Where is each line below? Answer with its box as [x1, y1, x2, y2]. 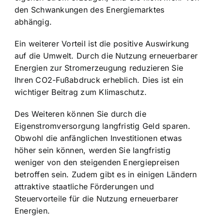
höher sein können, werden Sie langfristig [15, 145, 170, 155]
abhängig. [15, 16, 52, 27]
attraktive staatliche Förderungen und [15, 181, 154, 191]
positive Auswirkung [113, 38, 189, 48]
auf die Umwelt [15, 50, 72, 61]
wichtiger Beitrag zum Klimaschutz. [15, 87, 147, 97]
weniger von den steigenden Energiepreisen [15, 157, 179, 167]
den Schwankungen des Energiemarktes [15, 4, 165, 15]
